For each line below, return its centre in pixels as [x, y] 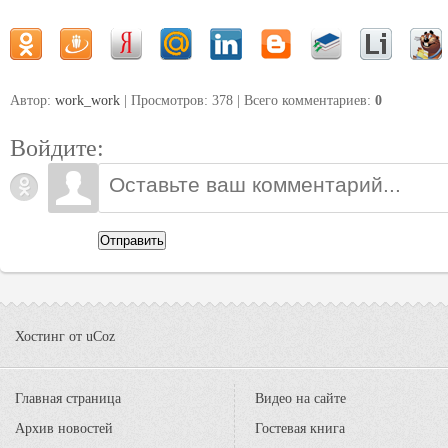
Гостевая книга [300, 428]
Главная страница [68, 398]
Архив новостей [64, 428]
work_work [87, 100]
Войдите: [57, 147]
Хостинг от [50, 336]
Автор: [32, 100]
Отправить [132, 240]
